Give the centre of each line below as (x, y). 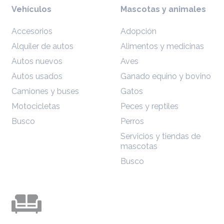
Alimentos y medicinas (162, 46)
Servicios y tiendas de (160, 136)
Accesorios (32, 31)
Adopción (138, 31)
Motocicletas (36, 106)
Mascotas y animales (163, 9)
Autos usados (37, 76)
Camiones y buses (45, 91)
